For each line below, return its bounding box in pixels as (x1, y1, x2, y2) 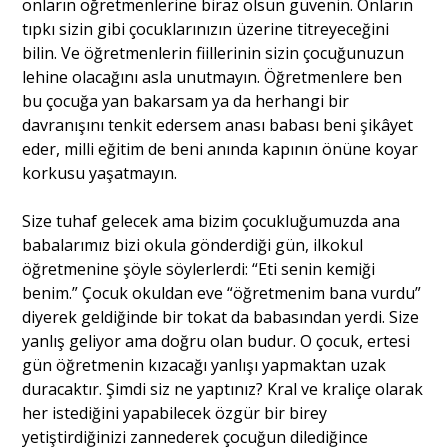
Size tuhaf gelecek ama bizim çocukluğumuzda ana (22, 209, 401, 232)
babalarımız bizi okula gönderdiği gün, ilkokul (22, 233, 364, 256)
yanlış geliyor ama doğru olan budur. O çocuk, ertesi (22, 329, 411, 352)
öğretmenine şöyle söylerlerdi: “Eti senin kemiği (22, 257, 376, 280)
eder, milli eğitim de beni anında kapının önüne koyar (22, 137, 419, 160)
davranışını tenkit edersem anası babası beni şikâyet (22, 113, 414, 136)
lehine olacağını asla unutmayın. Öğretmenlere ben (22, 65, 403, 88)
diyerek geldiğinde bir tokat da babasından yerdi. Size (22, 305, 420, 328)
